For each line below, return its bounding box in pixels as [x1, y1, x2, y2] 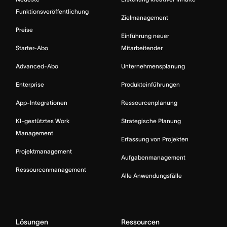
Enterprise [16, 81, 44, 88]
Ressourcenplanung [121, 99, 177, 106]
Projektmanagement [16, 147, 72, 155]
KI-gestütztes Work [16, 117, 69, 124]
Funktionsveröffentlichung [16, 8, 89, 15]
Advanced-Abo [16, 62, 58, 69]
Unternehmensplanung [121, 62, 185, 69]
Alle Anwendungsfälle [121, 172, 182, 179]
